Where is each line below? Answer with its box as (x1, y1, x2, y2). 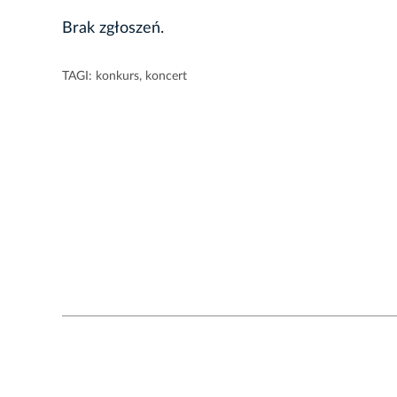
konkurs (96, 70, 139, 83)
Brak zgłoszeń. (62, 20, 164, 37)
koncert (145, 70, 187, 83)
